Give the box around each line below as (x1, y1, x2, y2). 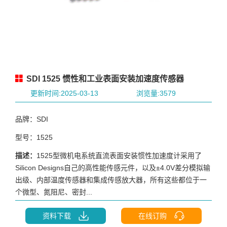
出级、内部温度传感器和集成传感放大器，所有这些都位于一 (15, 175, 207, 184)
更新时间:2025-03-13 (30, 89, 98, 97)
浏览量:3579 (136, 89, 176, 97)
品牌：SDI (15, 115, 48, 123)
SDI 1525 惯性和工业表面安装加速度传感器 (24, 74, 184, 83)
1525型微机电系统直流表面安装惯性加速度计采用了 (36, 151, 202, 160)
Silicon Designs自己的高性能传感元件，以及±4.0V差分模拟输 (15, 163, 210, 172)
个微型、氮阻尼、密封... (15, 187, 92, 196)
